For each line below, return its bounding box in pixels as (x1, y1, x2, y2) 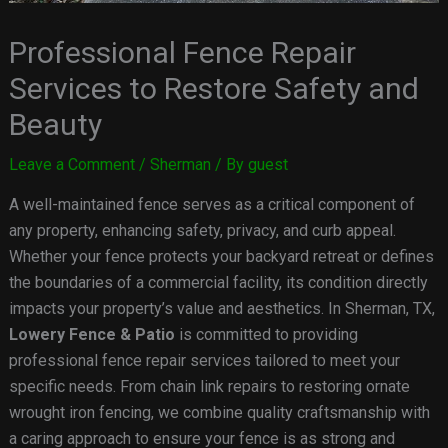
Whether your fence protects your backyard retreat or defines (8, 247, 434, 267)
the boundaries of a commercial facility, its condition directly (8, 273, 428, 293)
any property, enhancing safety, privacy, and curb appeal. (8, 221, 396, 241)
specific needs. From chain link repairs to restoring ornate (8, 377, 410, 397)
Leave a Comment (8, 155, 135, 175)
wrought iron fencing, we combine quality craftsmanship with (8, 403, 430, 423)
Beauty (8, 107, 102, 143)
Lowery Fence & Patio (8, 325, 175, 345)
